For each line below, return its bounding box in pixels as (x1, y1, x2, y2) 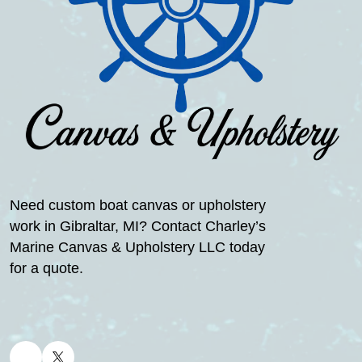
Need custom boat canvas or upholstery (10, 197, 266, 213)
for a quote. (10, 260, 83, 276)
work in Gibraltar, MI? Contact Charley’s (10, 218, 266, 234)
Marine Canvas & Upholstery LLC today (10, 239, 265, 255)
